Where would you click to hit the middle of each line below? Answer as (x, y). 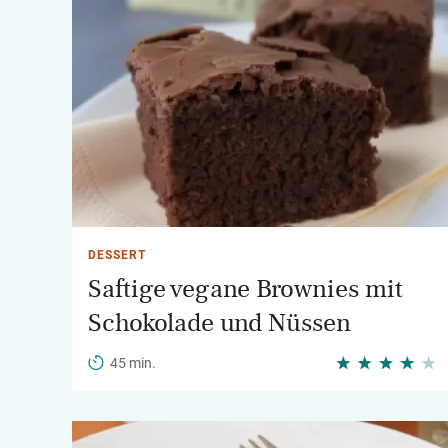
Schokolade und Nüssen (219, 323)
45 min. (133, 363)
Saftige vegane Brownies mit (245, 289)
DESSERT (117, 255)
